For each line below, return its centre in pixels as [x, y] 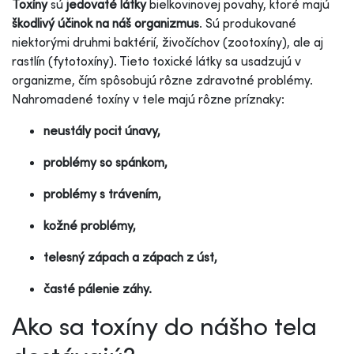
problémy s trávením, [102, 193]
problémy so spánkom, [105, 162]
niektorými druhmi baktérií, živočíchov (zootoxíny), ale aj [168, 41]
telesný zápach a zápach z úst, [132, 256]
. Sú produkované [248, 23]
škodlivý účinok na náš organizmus [105, 23]
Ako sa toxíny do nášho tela [164, 325]
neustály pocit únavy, [102, 130]
